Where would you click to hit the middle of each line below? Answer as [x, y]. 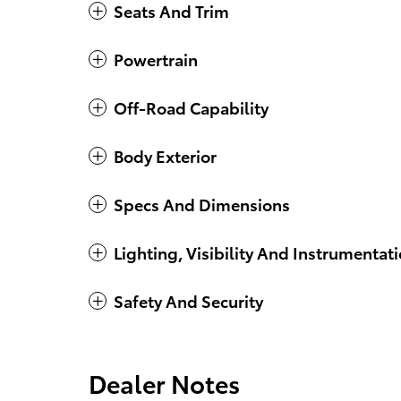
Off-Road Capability [191, 107]
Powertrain [156, 59]
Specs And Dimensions [202, 204]
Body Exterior [165, 156]
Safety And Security [188, 301]
